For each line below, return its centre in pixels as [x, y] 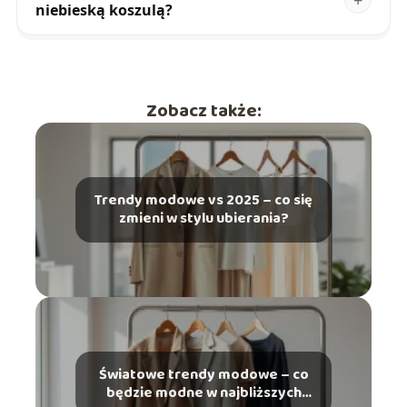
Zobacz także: [203, 111]
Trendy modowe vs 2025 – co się [203, 201]
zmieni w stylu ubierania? [203, 219]
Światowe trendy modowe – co [203, 375]
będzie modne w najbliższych [203, 393]
